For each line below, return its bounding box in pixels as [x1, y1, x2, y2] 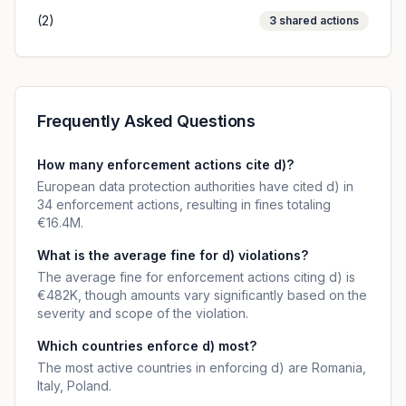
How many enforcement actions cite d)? [37, 157, 294, 172]
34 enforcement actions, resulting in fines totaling [37, 197, 331, 212]
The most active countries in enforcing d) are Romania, [37, 360, 366, 375]
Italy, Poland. [37, 378, 111, 393]
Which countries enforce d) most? [37, 338, 256, 353]
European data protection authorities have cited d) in [37, 179, 353, 194]
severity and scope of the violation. [37, 305, 248, 321]
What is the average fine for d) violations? [37, 247, 308, 263]
